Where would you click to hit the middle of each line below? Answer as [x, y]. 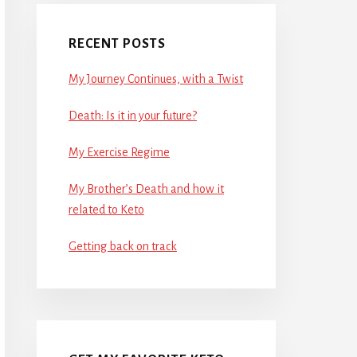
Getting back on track [123, 246]
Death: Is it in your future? [133, 115]
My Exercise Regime [119, 152]
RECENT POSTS [117, 43]
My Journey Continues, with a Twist [156, 78]
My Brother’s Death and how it [146, 188]
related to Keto [106, 209]
